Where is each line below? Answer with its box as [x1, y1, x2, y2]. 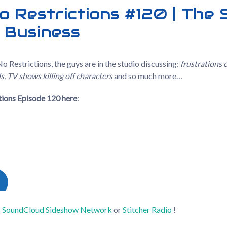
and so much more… [112, 70, 182, 81]
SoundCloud [2, 204, 44, 214]
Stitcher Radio [122, 204, 172, 214]
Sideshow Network [45, 204, 112, 214]
